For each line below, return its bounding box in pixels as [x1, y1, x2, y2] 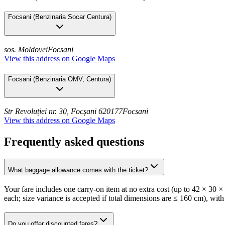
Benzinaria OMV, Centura [35, 75, 109, 83]
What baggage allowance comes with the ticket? [8, 166, 148, 174]
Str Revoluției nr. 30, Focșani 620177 [4, 107, 123, 116]
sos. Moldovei [4, 45, 48, 54]
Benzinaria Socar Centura [35, 13, 109, 21]
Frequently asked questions [4, 135, 144, 149]
